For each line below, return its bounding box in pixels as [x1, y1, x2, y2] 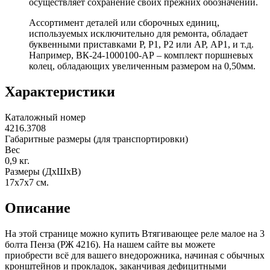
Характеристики [5, 83, 115, 99]
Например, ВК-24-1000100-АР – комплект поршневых [29, 49, 253, 60]
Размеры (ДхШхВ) [5, 166, 81, 177]
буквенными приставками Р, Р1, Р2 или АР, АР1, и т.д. [29, 39, 254, 49]
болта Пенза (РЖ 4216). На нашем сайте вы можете [5, 239, 215, 250]
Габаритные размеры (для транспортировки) [5, 133, 188, 144]
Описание [5, 199, 71, 216]
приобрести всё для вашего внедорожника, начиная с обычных [5, 250, 265, 260]
